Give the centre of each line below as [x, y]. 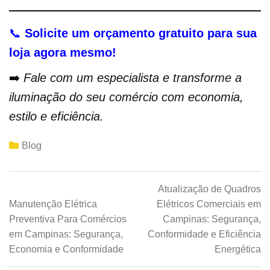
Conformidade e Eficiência [204, 234]
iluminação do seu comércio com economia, [126, 97]
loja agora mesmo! [63, 53]
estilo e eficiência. [56, 117]
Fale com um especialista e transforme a [133, 78]
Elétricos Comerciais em [209, 204]
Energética [238, 250]
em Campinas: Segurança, [66, 234]
